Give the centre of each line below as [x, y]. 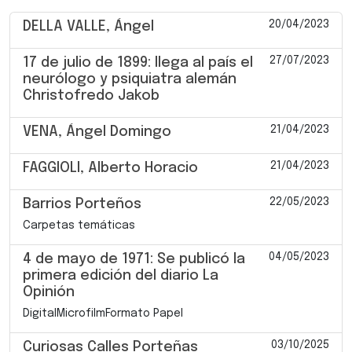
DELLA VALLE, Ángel [88, 26]
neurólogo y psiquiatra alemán [132, 79]
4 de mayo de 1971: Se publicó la [134, 259]
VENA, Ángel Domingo [97, 132]
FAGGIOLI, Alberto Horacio [110, 168]
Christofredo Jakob [91, 95]
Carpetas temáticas [79, 225]
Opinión [49, 292]
